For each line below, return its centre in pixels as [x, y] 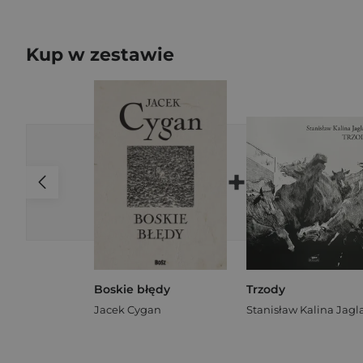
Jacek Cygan [128, 309]
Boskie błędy [132, 289]
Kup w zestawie [100, 55]
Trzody [266, 289]
